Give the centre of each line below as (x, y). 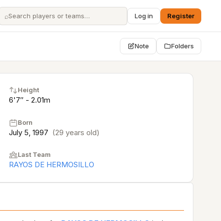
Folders (183, 46)
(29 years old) (76, 132)
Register (181, 16)
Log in (144, 16)
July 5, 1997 (30, 132)
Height (28, 90)
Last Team (34, 154)
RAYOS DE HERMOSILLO (52, 165)
